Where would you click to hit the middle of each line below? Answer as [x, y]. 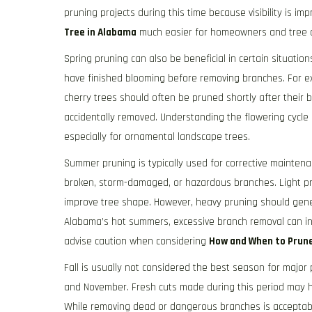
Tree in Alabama [100, 32]
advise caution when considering [136, 241]
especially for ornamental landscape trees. [157, 137]
